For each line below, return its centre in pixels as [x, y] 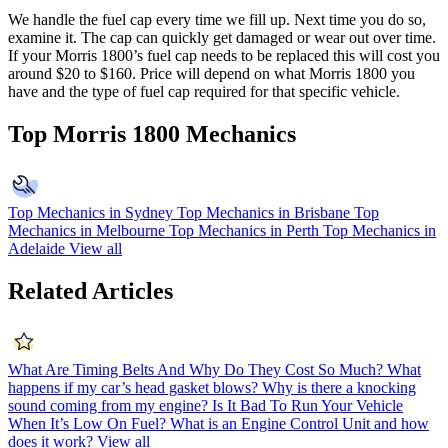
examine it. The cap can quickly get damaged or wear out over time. [222, 38]
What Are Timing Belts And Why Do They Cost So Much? [195, 369]
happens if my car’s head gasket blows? [133, 387]
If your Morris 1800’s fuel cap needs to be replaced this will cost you [224, 56]
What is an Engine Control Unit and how [299, 423]
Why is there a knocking [339, 387]
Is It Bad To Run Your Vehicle [307, 405]
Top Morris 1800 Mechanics [152, 134]
